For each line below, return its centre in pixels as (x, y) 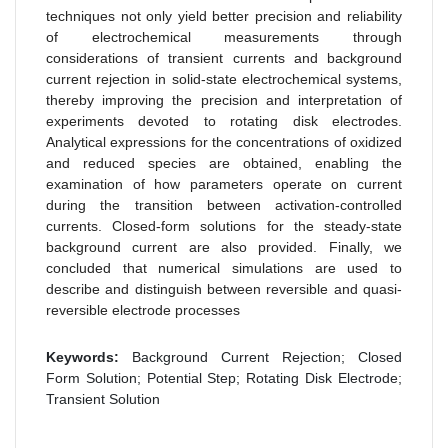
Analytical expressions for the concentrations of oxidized (224, 141)
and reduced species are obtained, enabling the (224, 162)
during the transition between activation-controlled (224, 204)
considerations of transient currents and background (224, 57)
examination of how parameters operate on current (224, 183)
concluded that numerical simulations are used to (224, 267)
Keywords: (82, 356)
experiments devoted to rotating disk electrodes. (224, 120)
